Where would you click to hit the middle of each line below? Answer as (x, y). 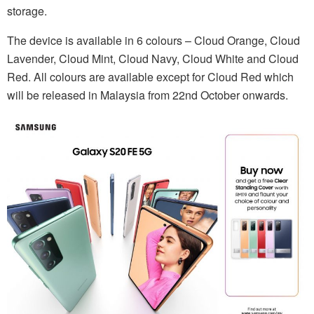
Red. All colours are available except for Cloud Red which (150, 77)
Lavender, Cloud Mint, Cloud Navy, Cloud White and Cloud (153, 59)
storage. (27, 11)
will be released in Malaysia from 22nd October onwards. (148, 95)
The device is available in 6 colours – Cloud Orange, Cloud (153, 41)
